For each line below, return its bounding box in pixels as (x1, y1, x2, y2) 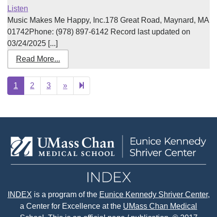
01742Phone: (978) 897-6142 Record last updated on (7, 28, 190, 36)
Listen (7, 4, 28, 13)
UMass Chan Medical (123, 202, 197, 211)
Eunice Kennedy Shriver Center (99, 190, 208, 199)
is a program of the (31, 190, 99, 199)
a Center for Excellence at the (20, 202, 123, 211)
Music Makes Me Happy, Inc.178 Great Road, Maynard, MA (7, 16, 209, 24)
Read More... (16, 55, 60, 63)
